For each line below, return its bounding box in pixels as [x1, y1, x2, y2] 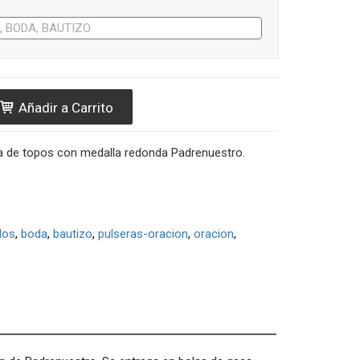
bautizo [52, 227, 92, 241]
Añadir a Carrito [14, 99, 113, 116]
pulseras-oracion [97, 227, 188, 241]
